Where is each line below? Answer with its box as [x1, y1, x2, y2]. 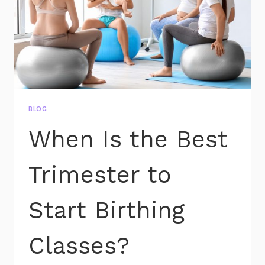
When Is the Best [28, 125, 228, 153]
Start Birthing [28, 196, 185, 224]
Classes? [28, 231, 130, 260]
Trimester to [28, 160, 172, 189]
